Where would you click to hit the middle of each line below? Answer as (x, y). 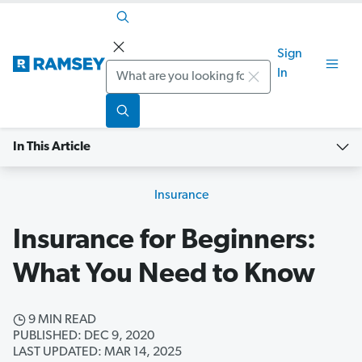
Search (127, 70)
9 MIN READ (61, 320)
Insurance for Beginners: (164, 242)
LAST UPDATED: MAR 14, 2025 (97, 353)
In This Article (52, 147)
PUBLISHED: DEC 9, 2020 (84, 337)
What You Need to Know (164, 276)
